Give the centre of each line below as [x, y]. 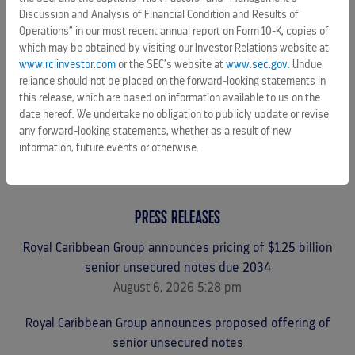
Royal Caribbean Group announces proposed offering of [177, 323]
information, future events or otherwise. [109, 147]
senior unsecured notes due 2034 [177, 268]
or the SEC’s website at [171, 64]
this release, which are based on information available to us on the [170, 97]
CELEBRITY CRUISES [177, 36]
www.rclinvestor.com [67, 64]
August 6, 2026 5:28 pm [177, 288]
